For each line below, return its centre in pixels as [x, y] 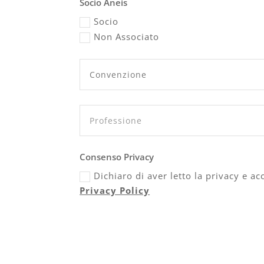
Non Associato [127, 37]
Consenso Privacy [117, 157]
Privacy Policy [115, 190]
